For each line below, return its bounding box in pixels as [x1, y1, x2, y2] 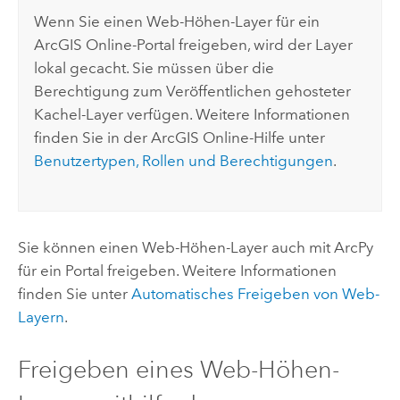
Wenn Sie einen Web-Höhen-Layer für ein [34, 12, 321, 30]
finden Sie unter [17, 284, 131, 303]
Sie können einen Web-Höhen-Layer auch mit [17, 237, 334, 256]
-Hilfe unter [249, 128, 326, 146]
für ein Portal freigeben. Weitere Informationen [17, 261, 337, 279]
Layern [17, 307, 64, 326]
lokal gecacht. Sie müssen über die [34, 58, 275, 77]
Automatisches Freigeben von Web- [130, 284, 379, 303]
